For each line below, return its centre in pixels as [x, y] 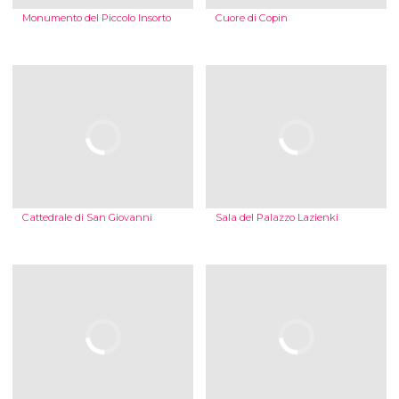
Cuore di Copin [251, 18]
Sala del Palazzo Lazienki [277, 218]
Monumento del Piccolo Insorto [96, 18]
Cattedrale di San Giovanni [87, 218]
